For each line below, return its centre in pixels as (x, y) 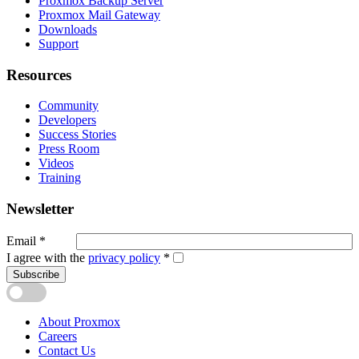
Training (60, 178)
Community (69, 106)
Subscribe (36, 274)
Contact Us (67, 350)
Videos (56, 163)
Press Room (69, 149)
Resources (39, 75)
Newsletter (40, 209)
